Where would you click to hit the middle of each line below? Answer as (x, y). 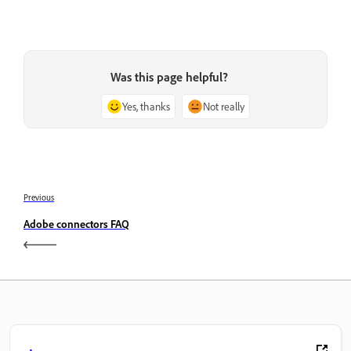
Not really (224, 106)
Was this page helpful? (169, 76)
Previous (39, 197)
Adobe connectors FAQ (76, 223)
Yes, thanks (146, 106)
